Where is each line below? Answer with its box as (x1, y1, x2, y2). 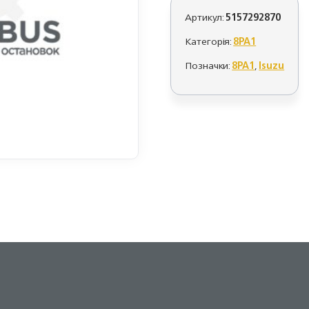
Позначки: (185, 57, 232, 74)
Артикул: (185, 8, 226, 26)
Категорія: (185, 32, 234, 50)
